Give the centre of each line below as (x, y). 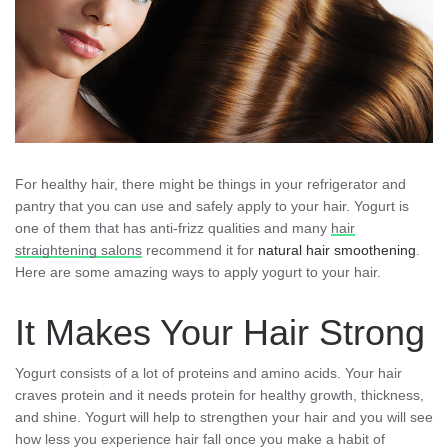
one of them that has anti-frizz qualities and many (173, 227)
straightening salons (78, 249)
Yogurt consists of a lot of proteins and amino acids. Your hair (208, 372)
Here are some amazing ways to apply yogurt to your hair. (198, 271)
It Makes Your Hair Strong (220, 332)
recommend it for (200, 249)
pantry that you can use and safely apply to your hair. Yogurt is (212, 205)
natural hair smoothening (337, 249)
